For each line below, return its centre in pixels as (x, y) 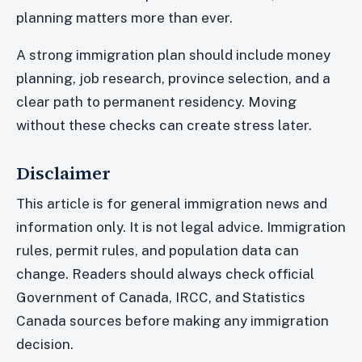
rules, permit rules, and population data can (158, 251)
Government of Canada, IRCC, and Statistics (161, 298)
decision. (45, 345)
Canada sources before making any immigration (173, 321)
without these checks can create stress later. (164, 126)
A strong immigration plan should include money (173, 55)
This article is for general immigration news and (172, 204)
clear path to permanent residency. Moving (156, 102)
